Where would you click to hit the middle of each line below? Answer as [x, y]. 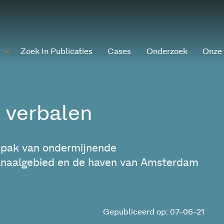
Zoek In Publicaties [56, 51]
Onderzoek [167, 51]
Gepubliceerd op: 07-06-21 [154, 212]
